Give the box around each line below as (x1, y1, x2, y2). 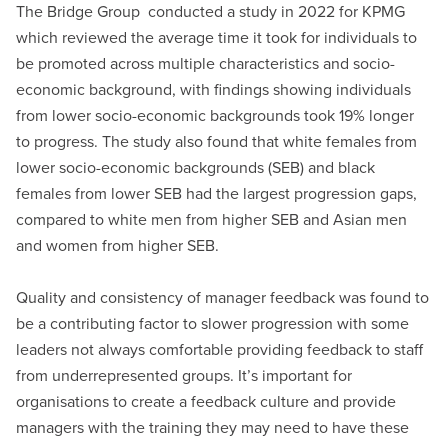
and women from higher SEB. (16, 235, 220, 256)
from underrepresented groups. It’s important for (16, 365, 353, 386)
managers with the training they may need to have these (16, 417, 410, 438)
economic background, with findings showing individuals (16, 79, 412, 100)
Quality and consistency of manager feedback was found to (16, 287, 430, 308)
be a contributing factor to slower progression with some (16, 313, 410, 334)
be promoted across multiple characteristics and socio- (16, 53, 396, 74)
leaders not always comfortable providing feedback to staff (16, 339, 424, 360)
